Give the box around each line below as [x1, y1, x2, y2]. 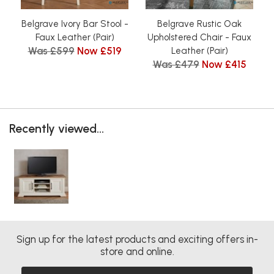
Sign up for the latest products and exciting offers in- [16, 232, 258, 245]
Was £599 [28, 45, 75, 57]
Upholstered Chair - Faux [147, 32, 251, 43]
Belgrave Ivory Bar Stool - [21, 18, 128, 30]
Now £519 [76, 45, 122, 57]
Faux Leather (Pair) [35, 32, 114, 43]
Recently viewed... [9, 121, 104, 136]
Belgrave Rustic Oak [157, 18, 242, 30]
